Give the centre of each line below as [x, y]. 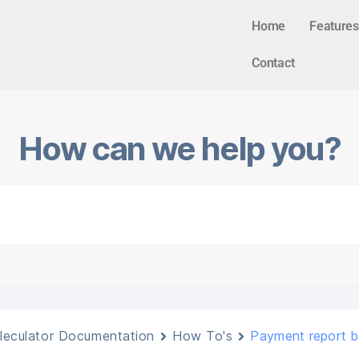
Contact [273, 63]
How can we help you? [179, 149]
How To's [203, 336]
